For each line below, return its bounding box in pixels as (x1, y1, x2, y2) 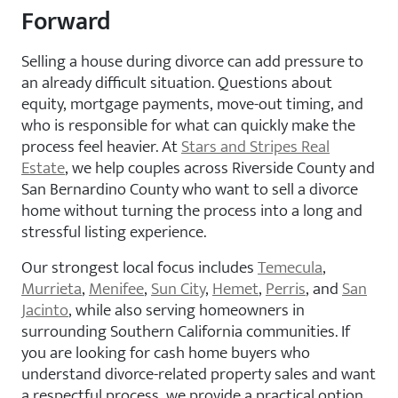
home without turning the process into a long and (21, 195, 362, 225)
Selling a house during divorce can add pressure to (21, 46, 363, 76)
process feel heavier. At (21, 131, 181, 161)
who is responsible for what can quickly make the (21, 110, 355, 139)
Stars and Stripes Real (181, 131, 330, 161)
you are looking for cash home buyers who (21, 338, 310, 367)
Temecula (258, 252, 322, 282)
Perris (266, 274, 306, 303)
